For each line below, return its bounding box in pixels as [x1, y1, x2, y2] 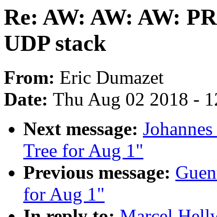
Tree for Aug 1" [23, 140, 143, 161]
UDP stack [4, 31, 106, 56]
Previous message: [23, 162, 175, 183]
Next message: [23, 118, 143, 139]
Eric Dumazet [60, 67, 164, 88]
